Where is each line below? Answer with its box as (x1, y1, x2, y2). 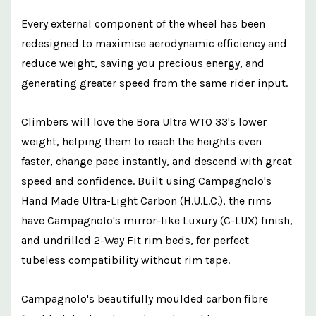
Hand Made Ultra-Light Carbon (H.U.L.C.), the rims (21, 193, 272, 207)
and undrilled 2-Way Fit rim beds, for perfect (21, 233, 249, 247)
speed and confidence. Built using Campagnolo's (21, 174, 272, 188)
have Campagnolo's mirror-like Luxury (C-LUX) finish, (21, 213, 293, 227)
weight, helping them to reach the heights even (21, 134, 262, 148)
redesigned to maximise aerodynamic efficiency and (21, 36, 287, 50)
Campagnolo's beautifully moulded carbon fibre (21, 291, 268, 305)
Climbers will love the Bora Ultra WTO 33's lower (21, 114, 267, 128)
